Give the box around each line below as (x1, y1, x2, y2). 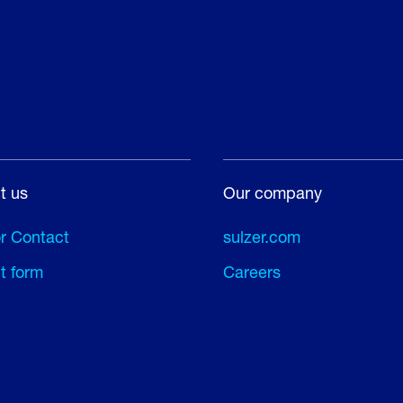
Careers (223, 262, 281, 282)
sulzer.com (223, 227, 300, 246)
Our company (223, 183, 322, 202)
